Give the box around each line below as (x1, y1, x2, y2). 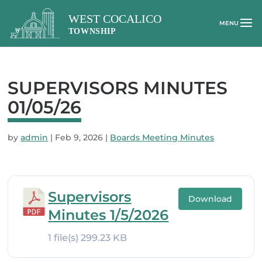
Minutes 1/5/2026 (48, 206, 169, 223)
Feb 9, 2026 (55, 132, 104, 143)
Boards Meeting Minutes (110, 132, 215, 143)
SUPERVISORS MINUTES (8, 77, 228, 99)
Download (188, 194, 232, 204)
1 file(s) (48, 232, 81, 243)
